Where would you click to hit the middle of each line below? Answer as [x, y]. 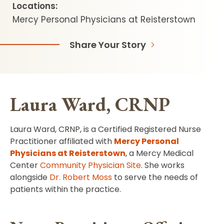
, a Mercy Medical [159, 153]
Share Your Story [108, 44]
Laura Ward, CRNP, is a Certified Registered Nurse [105, 129]
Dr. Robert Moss [81, 177]
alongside [30, 177]
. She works [163, 165]
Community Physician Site [90, 165]
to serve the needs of [155, 177]
